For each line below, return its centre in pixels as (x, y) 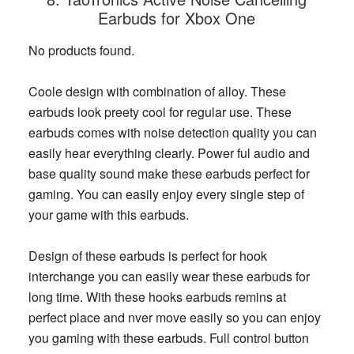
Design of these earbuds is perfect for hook (147, 256)
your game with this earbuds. (108, 215)
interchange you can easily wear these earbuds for (169, 277)
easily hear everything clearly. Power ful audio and (169, 153)
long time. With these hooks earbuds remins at (157, 297)
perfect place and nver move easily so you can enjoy (174, 318)
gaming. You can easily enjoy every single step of (166, 194)
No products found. (81, 51)
